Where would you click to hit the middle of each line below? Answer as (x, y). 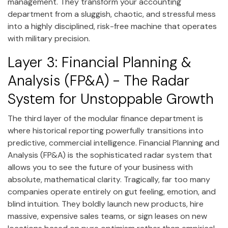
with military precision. (49, 38)
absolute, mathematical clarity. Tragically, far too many (109, 180)
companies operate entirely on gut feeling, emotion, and (112, 192)
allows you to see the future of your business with (100, 167)
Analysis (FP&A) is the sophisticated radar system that (110, 155)
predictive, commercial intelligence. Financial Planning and (113, 143)
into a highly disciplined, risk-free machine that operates (112, 26)
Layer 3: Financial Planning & (99, 62)
